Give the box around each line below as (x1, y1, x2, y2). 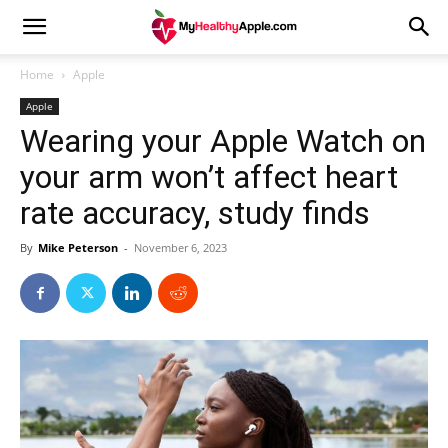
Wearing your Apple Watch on (20, 122, 426, 160)
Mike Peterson (38, 240, 118, 255)
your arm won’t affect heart (20, 158, 398, 196)
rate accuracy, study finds (20, 194, 370, 232)
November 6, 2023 (134, 240, 227, 255)
